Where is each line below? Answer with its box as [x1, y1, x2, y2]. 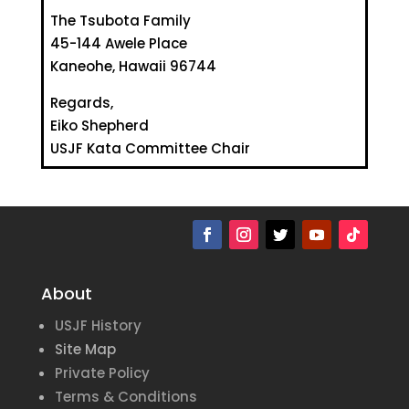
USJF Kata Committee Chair [49, 139, 250, 159]
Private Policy [54, 363, 150, 383]
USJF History [54, 316, 142, 336]
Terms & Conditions [54, 387, 197, 407]
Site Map [54, 340, 116, 360]
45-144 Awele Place [49, 34, 187, 54]
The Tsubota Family [49, 11, 191, 31]
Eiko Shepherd [49, 116, 149, 136]
